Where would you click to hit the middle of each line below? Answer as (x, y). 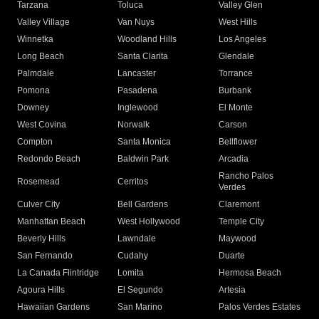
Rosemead (38, 182)
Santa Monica (145, 142)
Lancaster (137, 74)
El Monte (235, 108)
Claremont (239, 205)
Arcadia (233, 159)
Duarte (231, 256)
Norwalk (134, 125)
